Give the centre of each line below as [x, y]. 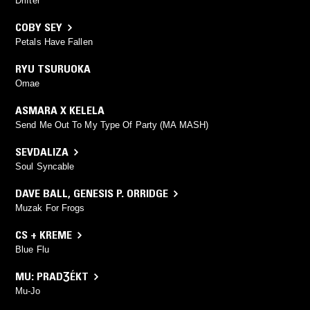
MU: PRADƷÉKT [52, 276]
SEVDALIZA [42, 152]
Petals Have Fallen [54, 42]
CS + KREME [44, 235]
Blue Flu [32, 250]
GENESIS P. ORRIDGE [121, 193]
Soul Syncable [45, 167]
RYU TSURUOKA [53, 69]
